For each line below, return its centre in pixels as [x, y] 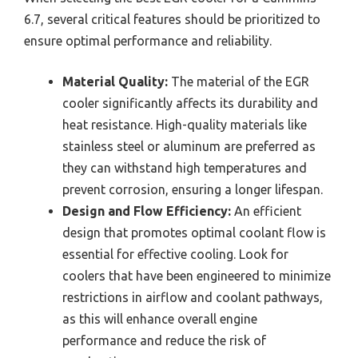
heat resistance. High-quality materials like [185, 124]
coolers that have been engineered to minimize [197, 275]
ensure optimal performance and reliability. [148, 40]
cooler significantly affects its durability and [190, 103]
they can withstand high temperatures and [185, 167]
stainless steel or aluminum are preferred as [189, 146]
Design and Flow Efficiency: [147, 211]
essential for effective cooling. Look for [175, 254]
